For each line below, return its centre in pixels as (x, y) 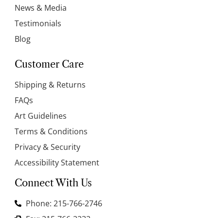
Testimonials (38, 23)
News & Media (41, 8)
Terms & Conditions (51, 131)
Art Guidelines (41, 116)
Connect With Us (53, 183)
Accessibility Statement (57, 162)
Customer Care (49, 64)
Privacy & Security (47, 147)
